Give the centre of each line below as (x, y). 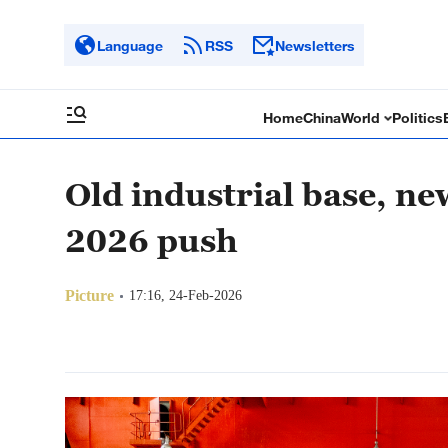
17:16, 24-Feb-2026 (185, 295)
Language (130, 45)
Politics (418, 117)
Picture (89, 295)
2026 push (151, 240)
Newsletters (315, 45)
